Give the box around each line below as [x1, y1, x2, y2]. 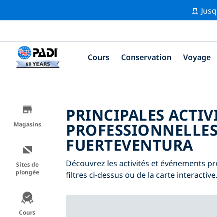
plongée [15, 168, 39, 176]
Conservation [121, 51, 171, 62]
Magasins [13, 120, 41, 128]
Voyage [183, 51, 211, 62]
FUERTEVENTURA [66, 134, 193, 155]
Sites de [15, 160, 39, 169]
